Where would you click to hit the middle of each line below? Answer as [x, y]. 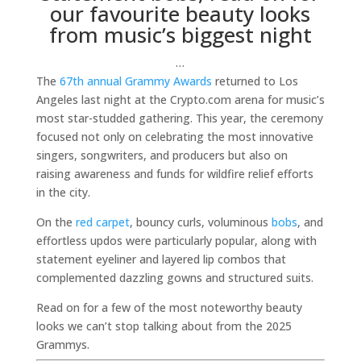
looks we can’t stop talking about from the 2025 [164, 326]
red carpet [102, 222]
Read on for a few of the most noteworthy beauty [169, 307]
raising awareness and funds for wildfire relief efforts [174, 174]
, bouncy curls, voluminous [200, 222]
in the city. [63, 192]
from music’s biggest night [180, 35]
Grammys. [62, 344]
